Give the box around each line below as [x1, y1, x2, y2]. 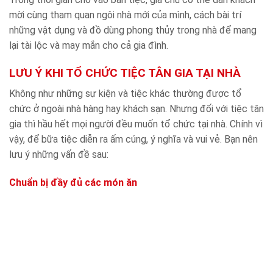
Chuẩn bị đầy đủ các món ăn [9, 177, 137, 189]
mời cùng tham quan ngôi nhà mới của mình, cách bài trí [9, 9, 241, 21]
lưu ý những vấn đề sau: [9, 149, 108, 161]
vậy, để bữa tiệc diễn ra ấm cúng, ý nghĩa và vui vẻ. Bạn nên [9, 133, 258, 146]
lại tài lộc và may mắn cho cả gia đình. [9, 40, 168, 52]
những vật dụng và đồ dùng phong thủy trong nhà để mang [9, 24, 257, 37]
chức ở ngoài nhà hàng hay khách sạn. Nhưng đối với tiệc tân [9, 103, 264, 115]
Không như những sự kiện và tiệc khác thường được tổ [9, 88, 242, 100]
